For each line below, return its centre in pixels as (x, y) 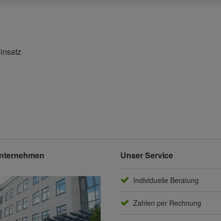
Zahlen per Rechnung (167, 203)
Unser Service (147, 155)
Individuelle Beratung (166, 180)
